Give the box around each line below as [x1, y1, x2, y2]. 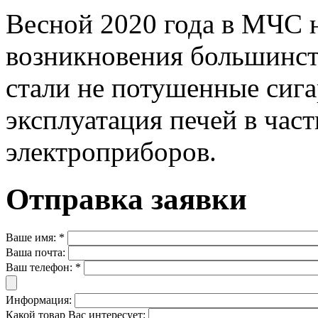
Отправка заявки [6, 182, 247, 216]
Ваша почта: [6, 246, 68, 258]
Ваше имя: [6, 231, 59, 243]
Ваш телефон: [6, 261, 75, 273]
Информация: [6, 293, 75, 306]
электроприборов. [6, 136, 216, 167]
